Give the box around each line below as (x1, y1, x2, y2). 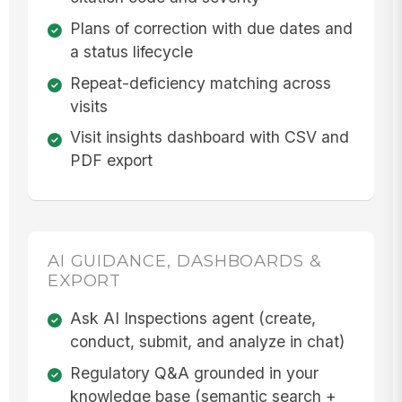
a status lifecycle (69, 41, 193, 61)
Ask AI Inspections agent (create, (69, 308, 316, 328)
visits (69, 96, 108, 116)
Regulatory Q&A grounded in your (69, 363, 319, 382)
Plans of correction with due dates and (69, 18, 353, 38)
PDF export (69, 151, 153, 170)
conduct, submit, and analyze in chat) (69, 331, 345, 351)
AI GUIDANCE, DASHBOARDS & (47, 250, 322, 272)
